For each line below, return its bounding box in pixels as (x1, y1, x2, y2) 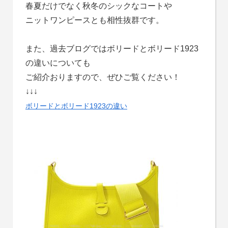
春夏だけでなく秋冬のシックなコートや (25, 1, 172, 10)
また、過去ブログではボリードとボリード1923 (25, 44, 198, 53)
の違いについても (25, 58, 91, 67)
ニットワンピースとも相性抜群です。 (25, 15, 164, 24)
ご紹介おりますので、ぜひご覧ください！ (25, 72, 180, 81)
